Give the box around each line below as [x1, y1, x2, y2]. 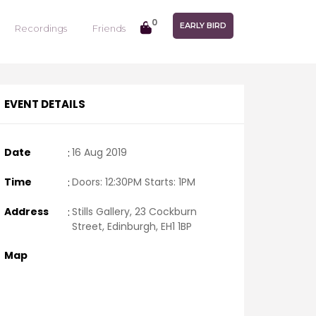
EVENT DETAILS [4, 97, 85, 111]
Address [4, 205, 49, 219]
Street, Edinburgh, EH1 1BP [72, 219, 192, 233]
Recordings [15, 23, 67, 34]
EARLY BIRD [180, 20, 226, 30]
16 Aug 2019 [72, 145, 127, 159]
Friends [92, 23, 126, 34]
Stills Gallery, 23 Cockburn [72, 205, 197, 219]
